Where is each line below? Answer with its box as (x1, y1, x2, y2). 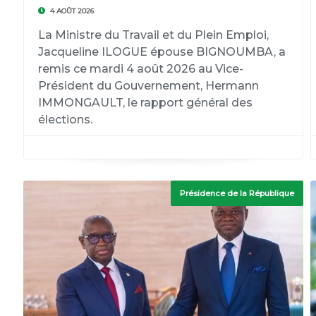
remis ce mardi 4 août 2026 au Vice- (37, 62, 243, 75)
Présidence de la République (180, 188, 295, 198)
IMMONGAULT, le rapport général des (37, 96, 253, 109)
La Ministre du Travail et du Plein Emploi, (37, 28, 269, 42)
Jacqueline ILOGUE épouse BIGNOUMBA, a (37, 45, 286, 59)
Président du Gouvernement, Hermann (37, 79, 259, 92)
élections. (37, 113, 92, 126)
